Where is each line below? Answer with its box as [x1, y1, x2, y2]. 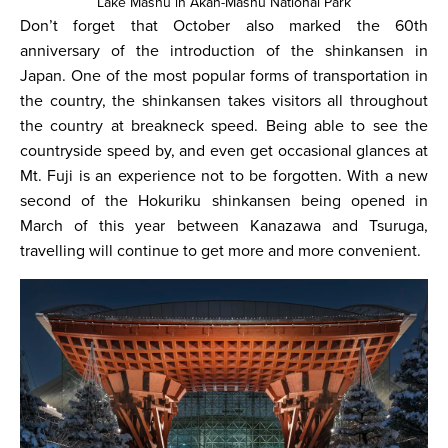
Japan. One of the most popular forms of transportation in [20, 66, 428, 86]
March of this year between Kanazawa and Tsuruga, [20, 216, 428, 236]
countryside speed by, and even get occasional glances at [20, 141, 428, 161]
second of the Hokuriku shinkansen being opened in [20, 191, 428, 211]
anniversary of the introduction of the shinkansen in [20, 41, 428, 61]
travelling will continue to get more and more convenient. [20, 241, 425, 261]
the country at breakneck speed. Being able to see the [20, 116, 428, 136]
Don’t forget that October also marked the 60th [20, 16, 428, 36]
